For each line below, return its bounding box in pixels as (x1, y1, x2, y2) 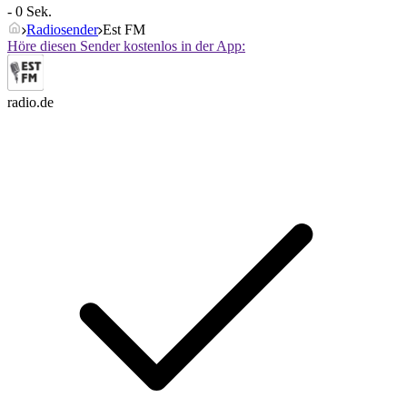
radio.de (7, 94, 54, 111)
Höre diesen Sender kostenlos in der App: (7, 38, 245, 55)
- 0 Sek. (7, 4, 52, 20)
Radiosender (26, 22, 98, 38)
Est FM (103, 22, 145, 38)
